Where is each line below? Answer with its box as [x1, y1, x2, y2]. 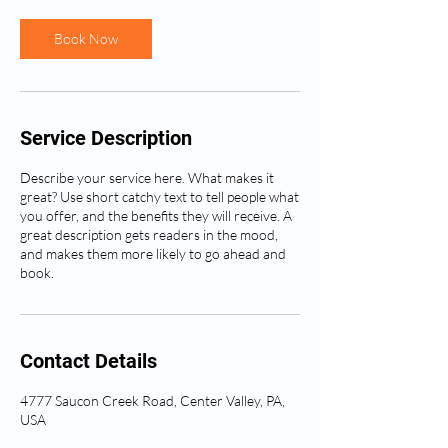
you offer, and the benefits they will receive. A [20, 207, 292, 224]
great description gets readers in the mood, [20, 226, 278, 243]
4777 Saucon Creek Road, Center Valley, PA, [20, 392, 285, 409]
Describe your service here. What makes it [20, 169, 274, 186]
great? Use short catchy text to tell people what [20, 188, 299, 205]
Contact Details [20, 349, 157, 373]
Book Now [54, 30, 118, 47]
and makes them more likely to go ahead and [20, 245, 286, 262]
